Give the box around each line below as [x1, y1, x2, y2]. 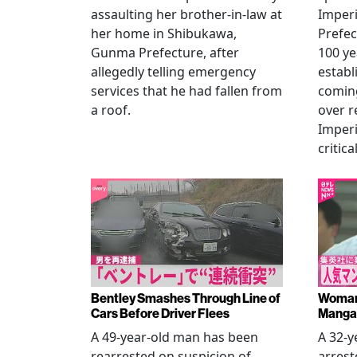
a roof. [91, 101, 131, 119]
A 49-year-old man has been [91, 328, 258, 346]
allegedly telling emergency [91, 63, 256, 80]
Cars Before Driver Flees [91, 304, 229, 321]
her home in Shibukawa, [91, 25, 237, 42]
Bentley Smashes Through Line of [91, 289, 280, 306]
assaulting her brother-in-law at [91, 6, 282, 23]
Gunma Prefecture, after [91, 44, 239, 61]
